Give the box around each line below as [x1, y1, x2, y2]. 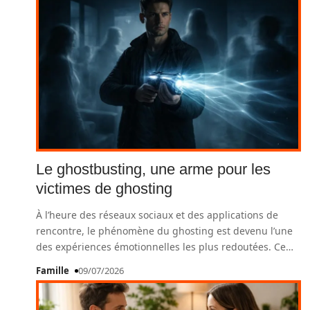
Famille [36, 264, 69, 277]
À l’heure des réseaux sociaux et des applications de [36, 208, 278, 221]
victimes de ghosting [36, 180, 172, 197]
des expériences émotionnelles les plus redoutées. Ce [36, 240, 286, 253]
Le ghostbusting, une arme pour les [36, 161, 271, 178]
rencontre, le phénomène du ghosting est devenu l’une [36, 224, 293, 237]
